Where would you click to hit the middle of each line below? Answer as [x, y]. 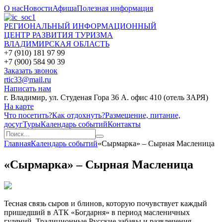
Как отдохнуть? [79, 115]
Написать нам [28, 88]
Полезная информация [115, 8]
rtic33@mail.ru [28, 80]
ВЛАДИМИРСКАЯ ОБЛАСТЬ [57, 44]
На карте [19, 106]
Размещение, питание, [143, 115]
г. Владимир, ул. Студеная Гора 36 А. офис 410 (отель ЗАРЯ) [106, 97]
